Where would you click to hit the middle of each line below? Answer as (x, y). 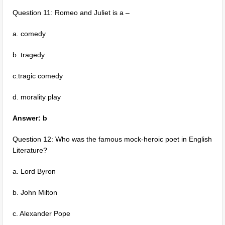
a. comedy (29, 34)
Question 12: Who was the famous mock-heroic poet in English (113, 139)
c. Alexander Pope (42, 213)
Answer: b (30, 118)
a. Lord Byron (34, 171)
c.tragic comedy (38, 76)
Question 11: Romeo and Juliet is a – (71, 13)
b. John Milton (35, 192)
